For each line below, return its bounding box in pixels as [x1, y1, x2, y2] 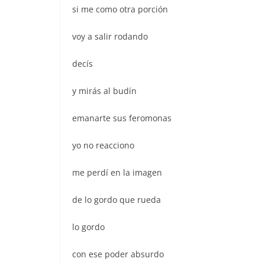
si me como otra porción [72, 3, 168, 15]
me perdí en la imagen [72, 166, 162, 178]
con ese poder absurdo [72, 248, 164, 260]
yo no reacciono [72, 139, 134, 151]
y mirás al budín [72, 85, 137, 96]
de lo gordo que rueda [72, 193, 161, 205]
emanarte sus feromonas [72, 112, 172, 124]
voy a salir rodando [72, 30, 148, 42]
